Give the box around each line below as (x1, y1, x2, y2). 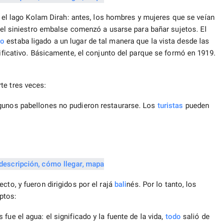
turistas (157, 101, 183, 111)
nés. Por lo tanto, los (126, 180, 197, 189)
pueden (183, 101, 210, 111)
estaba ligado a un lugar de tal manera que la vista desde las (4, 37, 210, 46)
